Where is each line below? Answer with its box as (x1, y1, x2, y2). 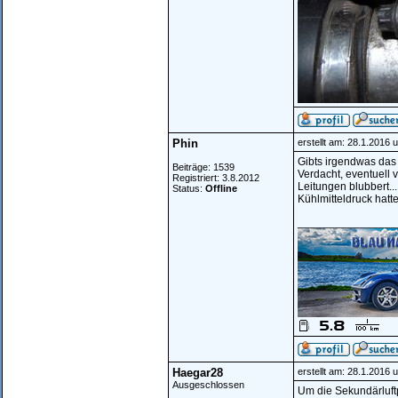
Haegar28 (172, 366, 223, 379)
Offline (205, 183, 237, 194)
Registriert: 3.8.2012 (172, 172, 259, 183)
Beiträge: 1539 (172, 162, 235, 172)
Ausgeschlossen (172, 379, 244, 390)
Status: (172, 183, 205, 194)
